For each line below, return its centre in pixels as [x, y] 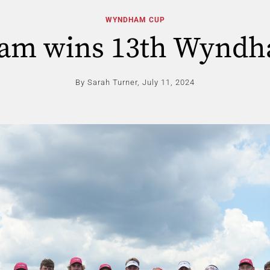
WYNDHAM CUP [135, 20]
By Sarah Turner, [108, 82]
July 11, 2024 [168, 82]
